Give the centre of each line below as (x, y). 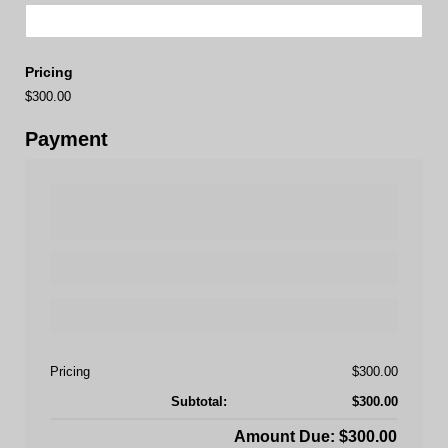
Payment (66, 138)
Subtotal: (199, 401)
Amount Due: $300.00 (315, 436)
